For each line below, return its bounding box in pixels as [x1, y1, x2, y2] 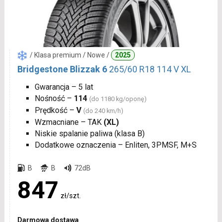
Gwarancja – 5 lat [34, 82, 93, 92]
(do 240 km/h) [83, 107, 123, 114]
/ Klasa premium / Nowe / [29, 51, 111, 59]
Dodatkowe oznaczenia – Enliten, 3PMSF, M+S [34, 140, 197, 150]
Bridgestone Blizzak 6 [17, 63, 107, 74]
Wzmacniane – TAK [34, 117, 104, 127]
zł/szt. [60, 191, 81, 200]
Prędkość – [34, 105, 76, 115]
